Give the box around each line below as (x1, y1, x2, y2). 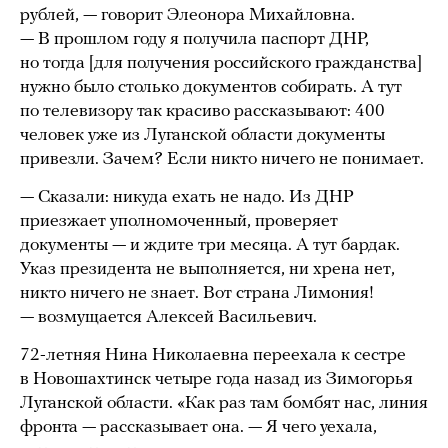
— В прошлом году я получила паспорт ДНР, (20, 29, 369, 49)
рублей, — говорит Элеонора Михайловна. (20, 5, 355, 25)
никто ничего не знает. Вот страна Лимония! (20, 283, 374, 303)
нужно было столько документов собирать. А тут (20, 77, 402, 97)
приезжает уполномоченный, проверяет (20, 211, 338, 231)
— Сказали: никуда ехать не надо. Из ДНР (20, 187, 354, 207)
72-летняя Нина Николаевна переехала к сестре (20, 345, 406, 365)
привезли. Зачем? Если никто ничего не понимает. (20, 149, 424, 169)
